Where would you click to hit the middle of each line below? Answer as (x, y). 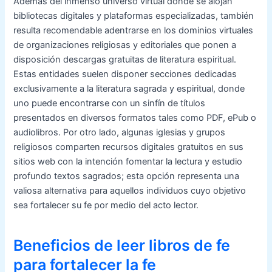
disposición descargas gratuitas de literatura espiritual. (125, 60)
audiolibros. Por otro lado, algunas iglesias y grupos (120, 133)
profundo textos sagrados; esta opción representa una (127, 176)
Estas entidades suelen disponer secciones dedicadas (125, 74)
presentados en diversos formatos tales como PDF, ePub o (135, 118)
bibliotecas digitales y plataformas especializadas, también (134, 16)
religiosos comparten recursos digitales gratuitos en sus (129, 147)
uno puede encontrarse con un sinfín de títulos (110, 104)
